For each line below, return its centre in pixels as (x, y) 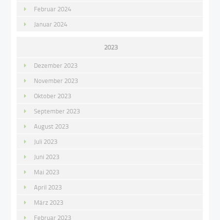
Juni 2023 (47, 156)
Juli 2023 (46, 141)
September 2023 (57, 111)
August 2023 (52, 126)
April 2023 (48, 187)
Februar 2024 (53, 9)
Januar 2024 (51, 24)
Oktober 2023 (53, 96)
